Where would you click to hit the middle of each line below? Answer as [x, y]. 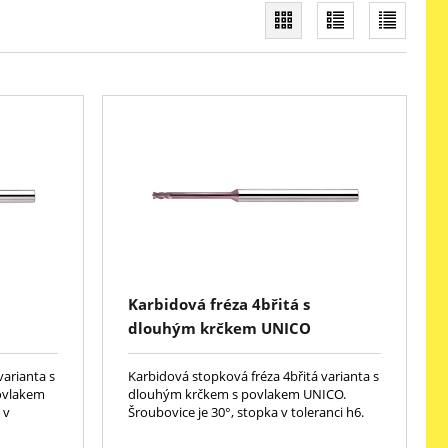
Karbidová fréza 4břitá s [218, 304]
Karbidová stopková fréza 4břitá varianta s [253, 376]
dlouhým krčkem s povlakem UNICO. [236, 394]
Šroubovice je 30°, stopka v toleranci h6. [245, 412]
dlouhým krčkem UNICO [219, 328]
